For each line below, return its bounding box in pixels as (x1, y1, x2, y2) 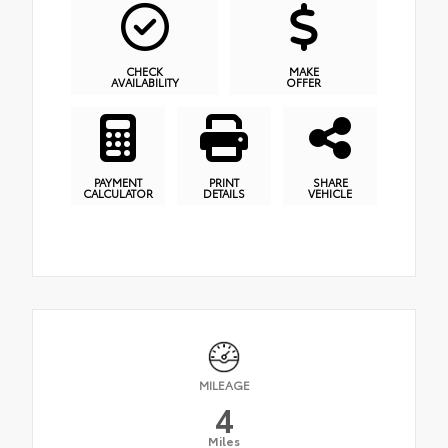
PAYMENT (94, 173, 142, 190)
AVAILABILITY (110, 74, 179, 91)
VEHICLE (308, 184, 352, 201)
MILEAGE (198, 375, 250, 393)
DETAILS (203, 184, 245, 201)
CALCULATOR (83, 184, 153, 201)
